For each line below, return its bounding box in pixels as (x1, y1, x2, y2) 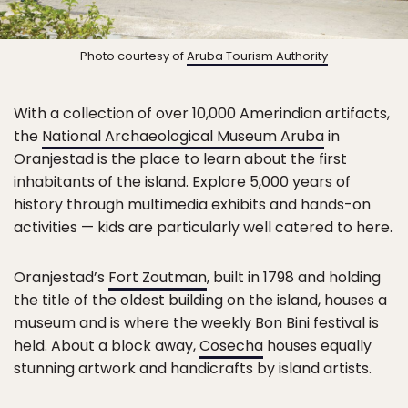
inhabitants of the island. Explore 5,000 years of (14, 170, 351, 192)
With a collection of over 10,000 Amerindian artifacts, (14, 102, 390, 124)
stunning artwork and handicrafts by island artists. (14, 357, 372, 379)
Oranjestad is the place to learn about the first (14, 148, 347, 169)
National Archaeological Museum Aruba (42, 125, 324, 147)
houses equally (263, 334, 372, 356)
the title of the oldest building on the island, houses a (14, 289, 387, 311)
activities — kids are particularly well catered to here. (14, 216, 393, 238)
